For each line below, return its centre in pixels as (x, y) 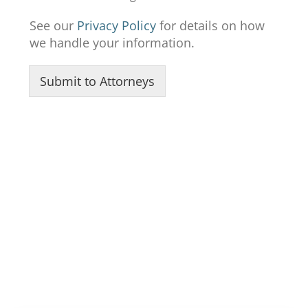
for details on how (210, 26)
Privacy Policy (116, 26)
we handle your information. (112, 43)
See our (53, 26)
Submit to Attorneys (97, 81)
